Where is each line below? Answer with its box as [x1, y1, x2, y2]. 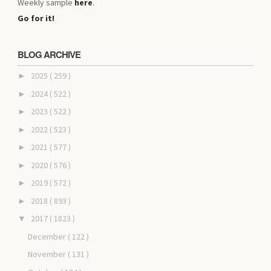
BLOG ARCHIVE [18, 47, 81, 61]
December [27, 230, 68, 242]
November [27, 249, 68, 260]
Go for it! [18, 12, 55, 24]
